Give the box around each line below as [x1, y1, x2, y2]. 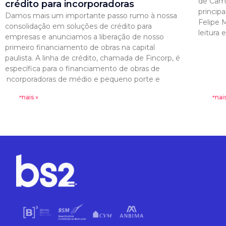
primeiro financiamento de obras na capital [5, 42, 155, 52]
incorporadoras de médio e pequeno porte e [5, 74, 160, 84]
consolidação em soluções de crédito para [5, 21, 152, 31]
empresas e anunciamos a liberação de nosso [5, 32, 164, 41]
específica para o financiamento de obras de [5, 64, 160, 73]
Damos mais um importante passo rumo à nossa [5, 11, 177, 20]
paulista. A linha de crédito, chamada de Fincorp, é [5, 53, 180, 63]
